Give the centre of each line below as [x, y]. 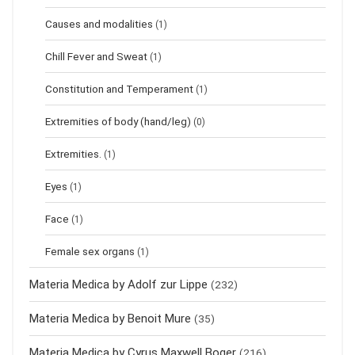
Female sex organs [90, 252]
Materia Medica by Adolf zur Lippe [118, 285]
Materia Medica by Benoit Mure [110, 319]
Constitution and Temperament [119, 89]
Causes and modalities [99, 24]
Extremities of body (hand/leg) [118, 122]
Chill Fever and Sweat [96, 57]
